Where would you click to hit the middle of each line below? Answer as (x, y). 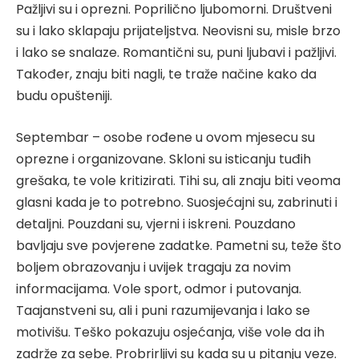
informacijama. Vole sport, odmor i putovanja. (159, 288)
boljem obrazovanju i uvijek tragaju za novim (153, 267)
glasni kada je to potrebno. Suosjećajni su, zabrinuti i (177, 202)
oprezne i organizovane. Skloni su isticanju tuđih (163, 159)
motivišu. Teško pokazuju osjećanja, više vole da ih (170, 332)
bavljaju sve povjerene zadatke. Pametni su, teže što (179, 245)
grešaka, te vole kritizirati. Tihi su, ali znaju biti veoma (178, 180)
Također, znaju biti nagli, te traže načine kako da (166, 75)
